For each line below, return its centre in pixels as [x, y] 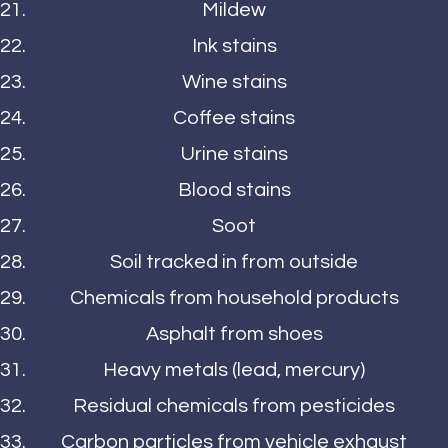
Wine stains [234, 82]
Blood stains [234, 190]
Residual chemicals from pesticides [234, 406]
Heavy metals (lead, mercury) [234, 370]
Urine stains [234, 154]
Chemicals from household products [234, 298]
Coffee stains [234, 118]
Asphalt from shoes [234, 334]
